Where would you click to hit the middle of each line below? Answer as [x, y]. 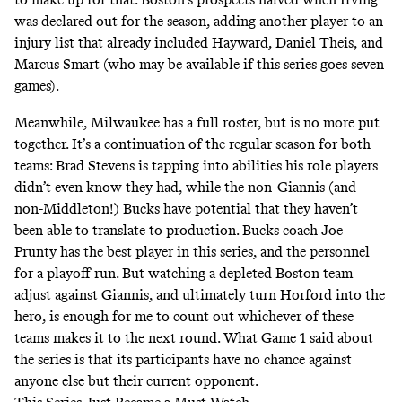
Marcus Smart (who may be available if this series [167, 65]
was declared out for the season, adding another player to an [199, 22]
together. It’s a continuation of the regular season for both [192, 144]
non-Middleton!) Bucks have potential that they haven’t [186, 209]
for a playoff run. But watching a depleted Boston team [184, 274]
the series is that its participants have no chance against [183, 360]
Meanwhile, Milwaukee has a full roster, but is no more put [197, 123]
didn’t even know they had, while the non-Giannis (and [185, 188]
